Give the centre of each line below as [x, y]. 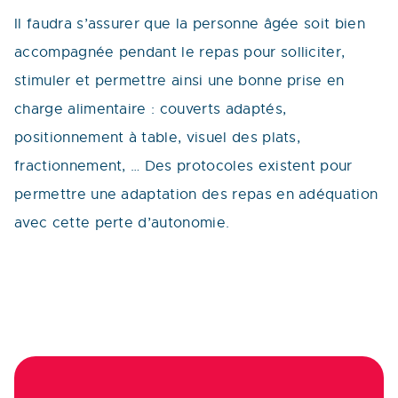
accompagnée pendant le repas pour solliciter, [180, 52]
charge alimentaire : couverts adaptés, [151, 109]
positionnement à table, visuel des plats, [158, 138]
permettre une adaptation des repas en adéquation [196, 195]
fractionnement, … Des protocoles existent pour [183, 166]
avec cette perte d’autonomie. [122, 223]
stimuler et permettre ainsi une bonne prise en [179, 81]
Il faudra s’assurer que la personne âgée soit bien [190, 24]
